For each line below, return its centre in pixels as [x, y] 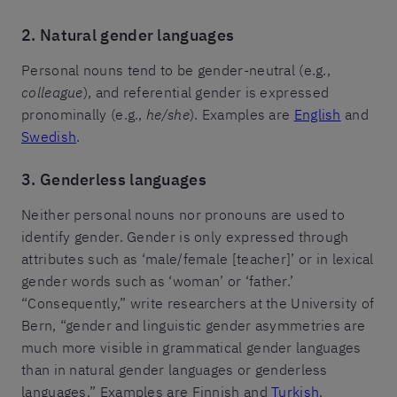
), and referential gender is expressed [206, 92]
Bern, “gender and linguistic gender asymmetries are [194, 325]
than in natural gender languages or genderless [175, 369]
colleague [52, 92]
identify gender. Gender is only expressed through [185, 236]
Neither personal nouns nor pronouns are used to [183, 214]
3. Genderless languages [114, 179]
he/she [168, 114]
